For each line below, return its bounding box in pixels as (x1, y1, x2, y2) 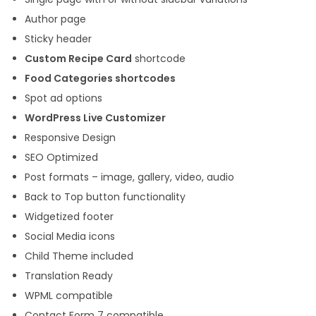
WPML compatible (25, 288, 113, 303)
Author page (25, 12, 86, 27)
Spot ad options (25, 91, 102, 106)
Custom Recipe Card (25, 51, 132, 66)
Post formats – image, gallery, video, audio (25, 170, 234, 185)
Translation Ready (25, 269, 113, 284)
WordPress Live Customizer (25, 111, 166, 126)
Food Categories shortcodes (25, 71, 176, 86)
